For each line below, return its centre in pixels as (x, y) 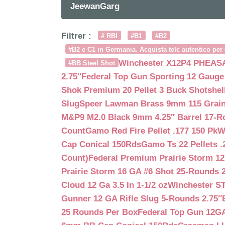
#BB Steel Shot (92, 63)
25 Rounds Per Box (99, 212)
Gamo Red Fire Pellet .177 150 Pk (151, 131)
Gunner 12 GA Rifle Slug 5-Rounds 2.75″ (142, 198)
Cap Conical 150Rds (101, 144)
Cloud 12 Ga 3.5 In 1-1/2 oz (115, 185)
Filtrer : (78, 36)
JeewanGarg (95, 6)
